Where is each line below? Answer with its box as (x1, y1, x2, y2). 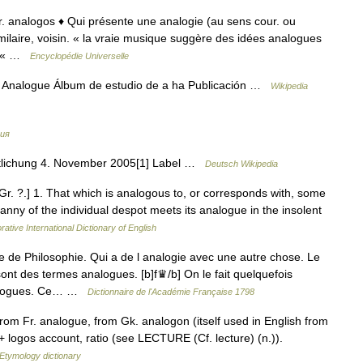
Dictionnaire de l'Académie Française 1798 (88, 287, 254, 297)
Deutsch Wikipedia (205, 159, 278, 169)
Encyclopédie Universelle (30, 51, 129, 61)
